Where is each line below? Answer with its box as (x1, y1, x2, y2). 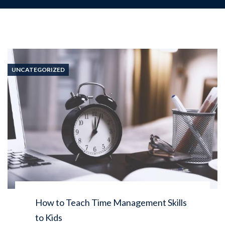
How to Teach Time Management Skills (35, 196, 187, 208)
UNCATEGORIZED (12, 65, 65, 73)
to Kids (35, 211, 62, 223)
